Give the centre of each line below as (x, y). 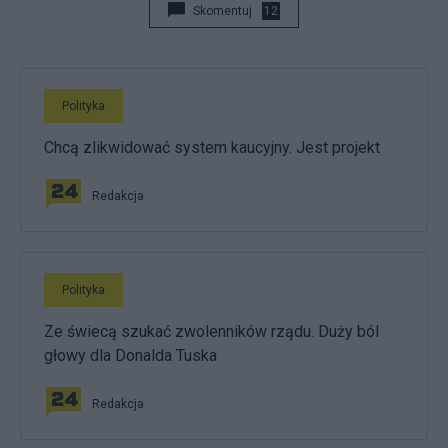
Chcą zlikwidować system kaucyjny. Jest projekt (212, 147)
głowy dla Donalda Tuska (130, 355)
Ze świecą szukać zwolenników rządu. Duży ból (211, 331)
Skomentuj (222, 11)
